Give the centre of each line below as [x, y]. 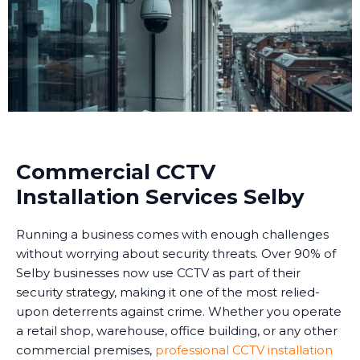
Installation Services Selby [160, 196]
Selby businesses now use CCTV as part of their [158, 272]
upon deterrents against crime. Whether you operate [179, 311]
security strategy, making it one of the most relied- [168, 292]
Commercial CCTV [116, 172]
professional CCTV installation [244, 350]
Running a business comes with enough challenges [172, 234]
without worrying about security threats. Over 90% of [176, 253]
